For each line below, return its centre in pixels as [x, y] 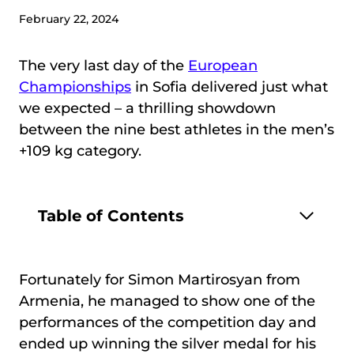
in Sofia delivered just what [230, 87]
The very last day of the [104, 66]
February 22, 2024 [69, 19]
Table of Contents [111, 215]
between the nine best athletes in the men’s [177, 130]
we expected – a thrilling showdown [147, 108]
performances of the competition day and [168, 322]
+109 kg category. [80, 151]
